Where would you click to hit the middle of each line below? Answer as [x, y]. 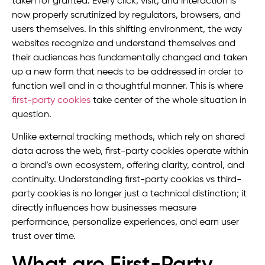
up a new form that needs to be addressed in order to [127, 72]
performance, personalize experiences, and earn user [125, 223]
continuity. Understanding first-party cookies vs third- [127, 180]
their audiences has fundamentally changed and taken [130, 58]
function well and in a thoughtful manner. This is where [127, 86]
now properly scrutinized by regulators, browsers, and [126, 15]
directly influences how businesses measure [104, 209]
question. [33, 115]
